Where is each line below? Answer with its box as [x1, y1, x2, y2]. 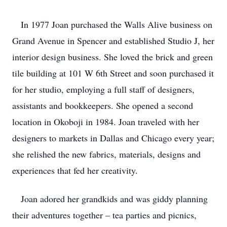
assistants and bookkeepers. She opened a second [12, 99, 193, 111]
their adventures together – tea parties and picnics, [12, 209, 197, 221]
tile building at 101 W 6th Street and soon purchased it [12, 67, 214, 79]
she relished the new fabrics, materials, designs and [12, 148, 201, 160]
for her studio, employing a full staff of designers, [12, 83, 195, 95]
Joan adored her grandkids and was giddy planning [12, 193, 208, 205]
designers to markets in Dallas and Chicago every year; [12, 132, 214, 144]
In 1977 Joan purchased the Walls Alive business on [12, 18, 212, 30]
